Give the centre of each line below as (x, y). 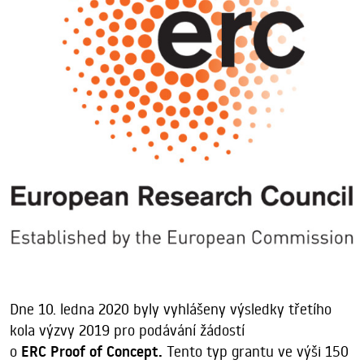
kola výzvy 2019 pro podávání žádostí (127, 331)
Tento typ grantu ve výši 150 (256, 352)
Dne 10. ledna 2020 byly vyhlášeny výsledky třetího (171, 310)
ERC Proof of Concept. (92, 352)
